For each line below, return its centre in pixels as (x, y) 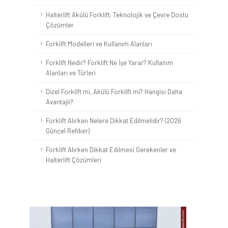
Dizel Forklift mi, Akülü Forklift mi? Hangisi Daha (114, 92)
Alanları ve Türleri (71, 73)
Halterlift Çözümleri (74, 160)
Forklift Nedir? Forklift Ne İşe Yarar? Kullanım (109, 63)
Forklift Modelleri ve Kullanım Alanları (99, 44)
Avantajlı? (60, 102)
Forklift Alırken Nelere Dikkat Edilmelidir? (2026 (113, 121)
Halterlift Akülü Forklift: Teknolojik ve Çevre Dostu (117, 15)
